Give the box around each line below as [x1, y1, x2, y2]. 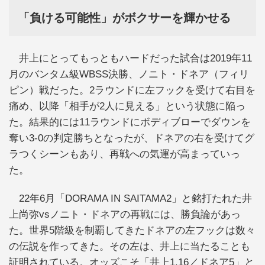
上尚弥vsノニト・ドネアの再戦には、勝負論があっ [9, 208, 241, 220]
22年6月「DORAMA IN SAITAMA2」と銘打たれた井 [9, 192, 252, 204]
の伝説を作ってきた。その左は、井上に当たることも [9, 240, 250, 252]
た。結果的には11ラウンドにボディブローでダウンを [9, 117, 251, 128]
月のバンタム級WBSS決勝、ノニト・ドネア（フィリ [9, 69, 249, 80]
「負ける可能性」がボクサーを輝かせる [18, 11, 231, 25]
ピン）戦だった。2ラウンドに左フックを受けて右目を [9, 85, 256, 96]
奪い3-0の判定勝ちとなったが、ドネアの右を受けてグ [9, 132, 254, 144]
